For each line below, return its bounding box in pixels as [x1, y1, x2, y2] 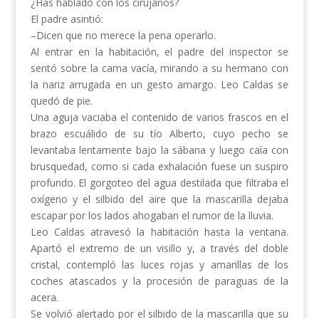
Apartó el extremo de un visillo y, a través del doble [30, 241, 289, 256]
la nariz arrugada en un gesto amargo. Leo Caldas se [30, 78, 289, 92]
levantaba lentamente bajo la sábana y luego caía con [30, 143, 289, 157]
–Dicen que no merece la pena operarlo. [30, 28, 216, 43]
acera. [30, 291, 58, 305]
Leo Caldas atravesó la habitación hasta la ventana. [30, 225, 289, 239]
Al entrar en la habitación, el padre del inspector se [30, 45, 289, 59]
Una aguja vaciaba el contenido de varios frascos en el [30, 110, 289, 125]
